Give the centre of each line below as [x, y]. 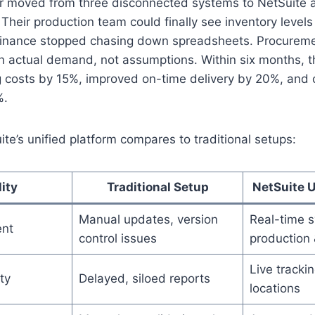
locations [275, 288]
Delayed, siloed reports [144, 278]
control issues [117, 238]
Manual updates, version [148, 219]
